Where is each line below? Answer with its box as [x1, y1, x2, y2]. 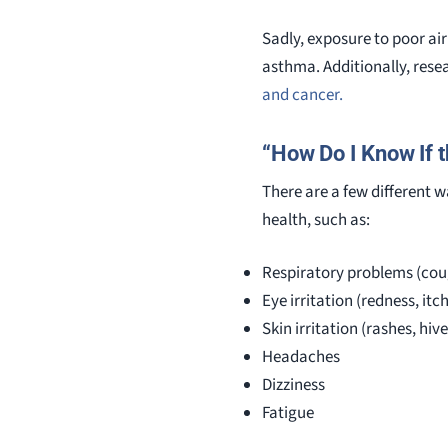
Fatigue [262, 401, 314, 426]
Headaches [262, 345, 340, 370]
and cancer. [262, 82, 343, 107]
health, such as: [262, 207, 370, 232]
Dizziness [262, 373, 325, 398]
